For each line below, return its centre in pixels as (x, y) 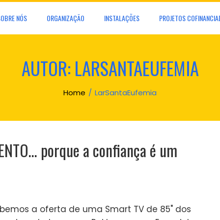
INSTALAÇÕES (122, 18)
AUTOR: (48, 68)
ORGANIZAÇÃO (66, 18)
